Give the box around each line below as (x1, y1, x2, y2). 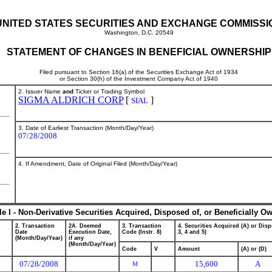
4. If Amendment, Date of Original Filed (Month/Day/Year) (18, 160, 177, 167)
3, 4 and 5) (178, 229, 206, 235)
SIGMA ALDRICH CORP (18, 95, 123, 105)
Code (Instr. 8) (122, 229, 161, 235)
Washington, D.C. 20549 (104, 29, 174, 36)
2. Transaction (15, 223, 55, 229)
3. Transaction (122, 223, 161, 229)
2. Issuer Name (18, 88, 63, 95)
